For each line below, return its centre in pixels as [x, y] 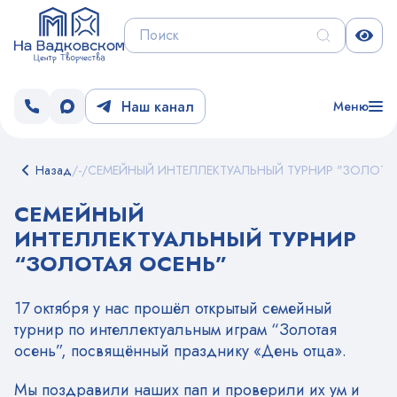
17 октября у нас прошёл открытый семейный [173, 309]
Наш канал [158, 106]
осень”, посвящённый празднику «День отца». [180, 351]
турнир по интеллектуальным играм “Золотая [175, 330]
